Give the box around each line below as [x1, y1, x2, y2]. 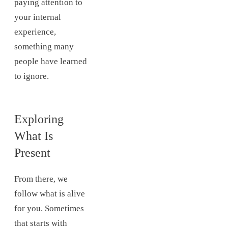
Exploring [14, 112, 64, 126]
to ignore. [14, 71, 49, 81]
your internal [14, 12, 61, 22]
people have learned [14, 56, 87, 66]
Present [14, 146, 50, 159]
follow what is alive [14, 189, 85, 199]
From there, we [14, 174, 68, 184]
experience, [14, 26, 56, 37]
